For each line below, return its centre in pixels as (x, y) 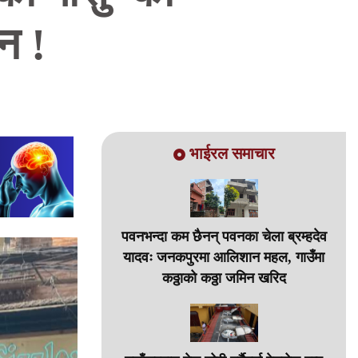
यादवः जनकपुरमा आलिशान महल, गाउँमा (224, 257)
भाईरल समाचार (232, 153)
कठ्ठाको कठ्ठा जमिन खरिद (224, 278)
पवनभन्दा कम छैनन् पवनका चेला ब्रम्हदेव (224, 236)
